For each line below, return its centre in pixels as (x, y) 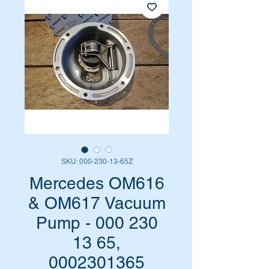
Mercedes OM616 (97, 183)
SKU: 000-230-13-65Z (97, 162)
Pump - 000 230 (97, 223)
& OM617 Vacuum (97, 203)
